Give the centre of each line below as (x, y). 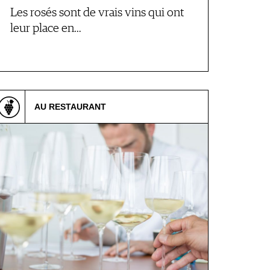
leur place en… (46, 29)
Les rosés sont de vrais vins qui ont (97, 13)
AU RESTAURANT (70, 107)
